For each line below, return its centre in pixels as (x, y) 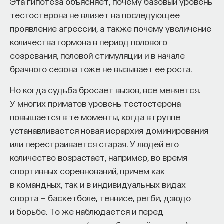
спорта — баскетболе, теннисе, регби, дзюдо (100, 197)
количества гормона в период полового (89, 41)
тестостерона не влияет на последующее (95, 14)
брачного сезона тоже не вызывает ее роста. (101, 68)
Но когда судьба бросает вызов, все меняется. (105, 89)
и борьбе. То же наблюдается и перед (87, 211)
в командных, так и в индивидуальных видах (98, 184)
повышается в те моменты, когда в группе (95, 116)
